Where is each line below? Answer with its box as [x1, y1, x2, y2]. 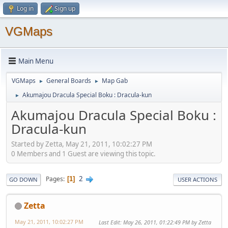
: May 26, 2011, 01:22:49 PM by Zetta [120, 218, 211, 226]
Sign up [54, 4, 75, 13]
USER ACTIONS [178, 175, 217, 183]
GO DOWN [9, 175, 38, 183]
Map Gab [102, 76, 128, 85]
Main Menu [18, 56, 53, 66]
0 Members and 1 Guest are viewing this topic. [11, 149, 156, 158]
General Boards [46, 76, 91, 85]
